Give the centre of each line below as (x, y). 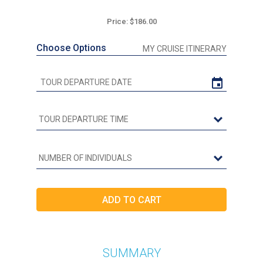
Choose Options (71, 48)
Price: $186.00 (131, 22)
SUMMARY (131, 253)
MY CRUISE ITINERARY (185, 49)
